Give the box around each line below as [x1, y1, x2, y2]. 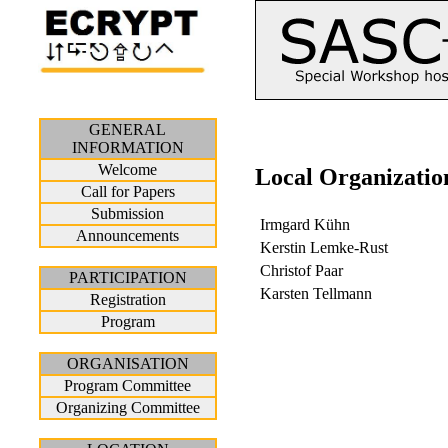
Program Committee [64, 377, 192, 394]
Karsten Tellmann [260, 284, 373, 302]
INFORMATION [71, 139, 184, 156]
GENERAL [89, 121, 167, 138]
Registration [89, 291, 166, 308]
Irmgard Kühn [260, 215, 351, 233]
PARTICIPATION [68, 269, 187, 286]
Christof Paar [260, 261, 344, 279]
